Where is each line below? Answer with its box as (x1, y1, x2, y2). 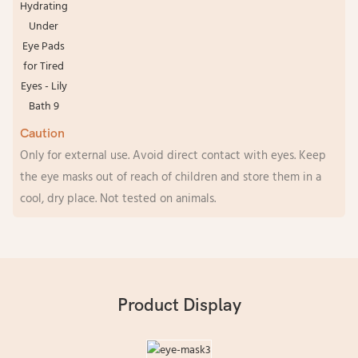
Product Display (117, 295, 241, 316)
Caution (19, 125, 65, 141)
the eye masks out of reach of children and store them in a (19, 167, 321, 187)
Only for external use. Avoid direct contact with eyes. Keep (19, 145, 326, 165)
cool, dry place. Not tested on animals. (19, 189, 216, 209)
